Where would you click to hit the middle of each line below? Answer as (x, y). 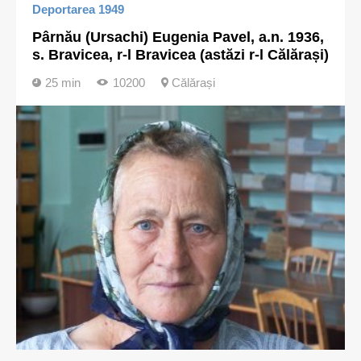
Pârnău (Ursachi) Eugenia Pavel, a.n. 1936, (178, 37)
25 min (63, 83)
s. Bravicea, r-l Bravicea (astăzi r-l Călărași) (180, 55)
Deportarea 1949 (78, 9)
